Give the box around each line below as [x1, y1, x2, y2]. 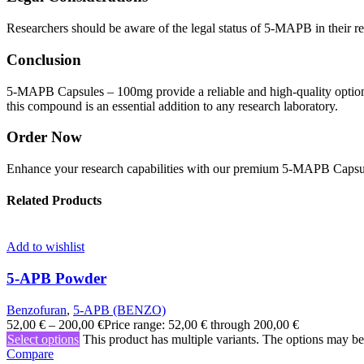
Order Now [6, 128, 82, 146]
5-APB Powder [6, 270, 106, 288]
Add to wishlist [6, 240, 84, 254]
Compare [6, 346, 54, 361]
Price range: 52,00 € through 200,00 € [104, 317, 299, 331]
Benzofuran [6, 302, 67, 317]
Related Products [6, 193, 102, 208]
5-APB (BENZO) [73, 302, 166, 317]
